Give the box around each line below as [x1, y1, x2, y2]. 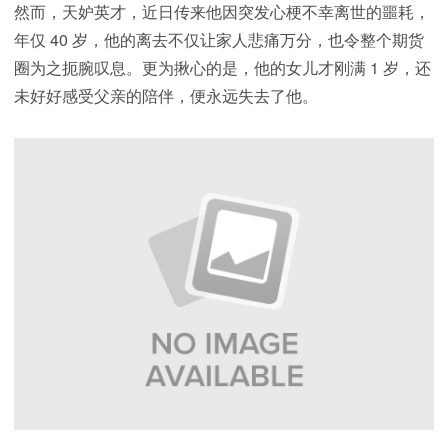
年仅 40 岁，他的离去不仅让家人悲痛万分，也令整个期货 [14, 28, 424, 51]
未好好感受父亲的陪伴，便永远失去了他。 [14, 84, 318, 107]
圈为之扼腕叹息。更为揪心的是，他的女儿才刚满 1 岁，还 [14, 56, 431, 79]
